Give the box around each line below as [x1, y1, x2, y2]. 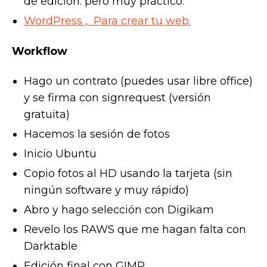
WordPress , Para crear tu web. [24, 14, 191, 28]
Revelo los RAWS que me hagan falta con [24, 223, 246, 237]
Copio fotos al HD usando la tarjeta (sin [24, 167, 232, 181]
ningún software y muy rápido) [24, 184, 189, 197]
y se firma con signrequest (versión [24, 91, 211, 105]
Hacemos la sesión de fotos [24, 128, 170, 141]
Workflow [12, 44, 67, 58]
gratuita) [24, 108, 70, 122]
